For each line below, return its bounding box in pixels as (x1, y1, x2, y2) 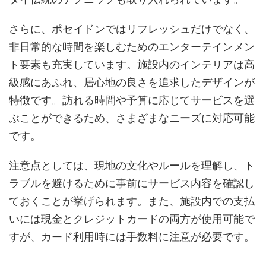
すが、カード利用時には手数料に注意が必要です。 (9, 230, 255, 243)
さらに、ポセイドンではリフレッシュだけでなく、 (9, 22, 255, 35)
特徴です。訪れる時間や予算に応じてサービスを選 (9, 93, 255, 106)
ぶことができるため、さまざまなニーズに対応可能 (9, 111, 255, 124)
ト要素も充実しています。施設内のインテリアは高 (9, 58, 255, 71)
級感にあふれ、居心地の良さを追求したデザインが (9, 75, 255, 88)
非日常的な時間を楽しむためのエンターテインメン (9, 40, 255, 53)
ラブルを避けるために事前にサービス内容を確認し (9, 176, 255, 189)
